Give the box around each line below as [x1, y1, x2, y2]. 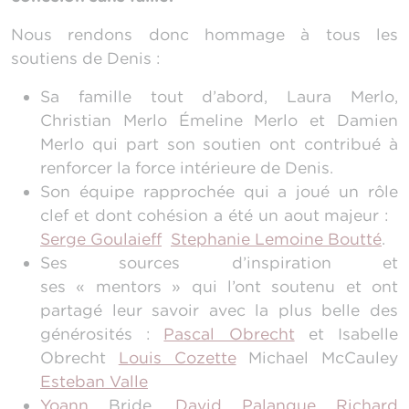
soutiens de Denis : [11, 48, 164, 68]
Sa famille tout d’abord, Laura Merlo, [40, 87, 398, 107]
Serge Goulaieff [40, 229, 162, 249]
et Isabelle [294, 324, 399, 344]
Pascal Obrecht [163, 324, 295, 344]
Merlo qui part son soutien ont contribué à [40, 134, 398, 154]
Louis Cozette [118, 348, 236, 368]
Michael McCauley [236, 348, 398, 368]
